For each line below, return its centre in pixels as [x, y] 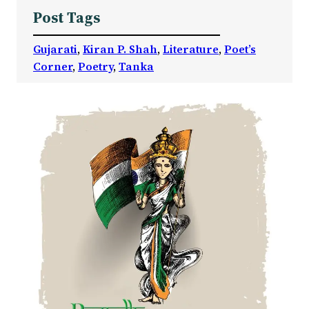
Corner [53, 67]
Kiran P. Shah [120, 49]
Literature [191, 49]
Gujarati [55, 49]
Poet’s [240, 49]
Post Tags [67, 18]
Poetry [96, 67]
